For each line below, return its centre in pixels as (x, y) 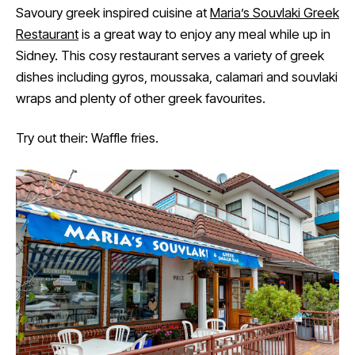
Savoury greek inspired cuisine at (113, 12)
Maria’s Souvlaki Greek (275, 12)
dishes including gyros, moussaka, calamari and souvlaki (177, 76)
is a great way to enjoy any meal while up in (204, 34)
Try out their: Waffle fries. (87, 138)
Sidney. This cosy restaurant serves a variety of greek (170, 55)
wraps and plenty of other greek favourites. (141, 98)
